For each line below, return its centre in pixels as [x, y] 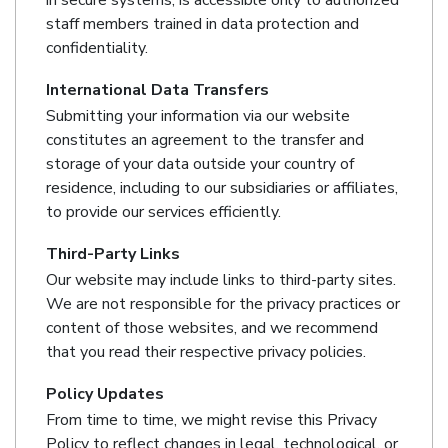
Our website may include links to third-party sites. [221, 280]
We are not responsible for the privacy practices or [223, 304]
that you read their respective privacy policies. [206, 352]
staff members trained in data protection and [202, 24]
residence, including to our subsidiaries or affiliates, [222, 188]
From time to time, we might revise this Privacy [211, 420]
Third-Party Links [113, 254]
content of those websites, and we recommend [212, 328]
